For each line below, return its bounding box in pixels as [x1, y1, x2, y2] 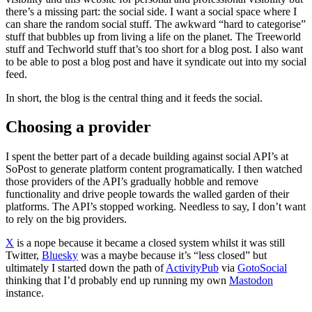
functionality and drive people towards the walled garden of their [6, 188, 289, 201]
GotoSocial [237, 262, 287, 274]
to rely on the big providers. [6, 213, 127, 226]
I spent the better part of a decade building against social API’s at [6, 150, 288, 163]
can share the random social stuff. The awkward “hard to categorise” [6, 17, 306, 30]
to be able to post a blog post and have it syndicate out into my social [6, 55, 306, 68]
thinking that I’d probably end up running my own [6, 274, 229, 287]
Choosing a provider [6, 118, 151, 136]
